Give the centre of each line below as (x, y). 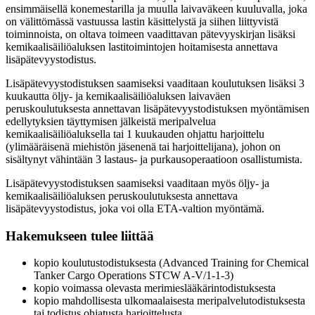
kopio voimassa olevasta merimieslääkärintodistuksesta (155, 288)
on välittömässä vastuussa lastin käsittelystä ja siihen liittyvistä (142, 21)
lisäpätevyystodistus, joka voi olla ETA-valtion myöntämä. (135, 208)
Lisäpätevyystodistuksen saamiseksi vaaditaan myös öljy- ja (137, 183)
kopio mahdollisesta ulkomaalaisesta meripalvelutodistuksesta (169, 301)
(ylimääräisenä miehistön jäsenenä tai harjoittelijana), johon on (143, 146)
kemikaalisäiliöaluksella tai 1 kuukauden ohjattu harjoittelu (135, 134)
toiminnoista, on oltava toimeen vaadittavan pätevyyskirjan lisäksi (150, 34)
